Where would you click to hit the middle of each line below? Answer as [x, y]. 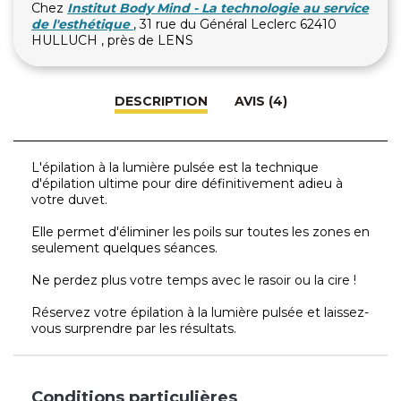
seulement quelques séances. [124, 248]
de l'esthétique [81, 24]
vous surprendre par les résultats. [134, 328]
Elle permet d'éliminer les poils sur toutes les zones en [200, 232]
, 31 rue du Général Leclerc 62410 [235, 24]
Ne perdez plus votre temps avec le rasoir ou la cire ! [194, 280]
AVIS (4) [260, 101]
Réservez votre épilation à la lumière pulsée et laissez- [200, 312]
